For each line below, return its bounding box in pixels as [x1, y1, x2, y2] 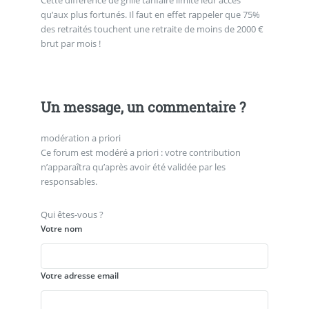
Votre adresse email [40, 269, 119, 281]
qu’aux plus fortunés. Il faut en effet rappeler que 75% [40, 8, 260, 21]
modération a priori [40, 132, 121, 145]
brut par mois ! [40, 37, 101, 50]
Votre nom [40, 223, 82, 235]
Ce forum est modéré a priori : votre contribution [40, 146, 241, 159]
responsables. [40, 175, 97, 188]
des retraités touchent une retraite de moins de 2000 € [40, 22, 263, 35]
